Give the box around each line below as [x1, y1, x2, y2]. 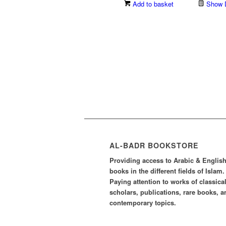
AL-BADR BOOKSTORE [109, 140, 199, 150]
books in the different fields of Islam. [109, 166, 224, 176]
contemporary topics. [109, 198, 176, 208]
